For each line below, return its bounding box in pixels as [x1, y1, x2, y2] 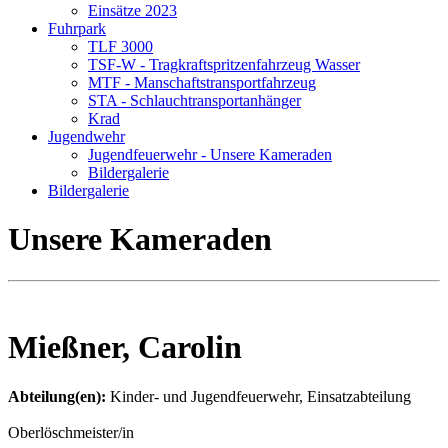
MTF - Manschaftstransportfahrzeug [88, 74, 316, 91]
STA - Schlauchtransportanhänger [88, 92, 301, 109]
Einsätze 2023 [88, 2, 177, 19]
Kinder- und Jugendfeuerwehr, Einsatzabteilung [110, 387, 411, 405]
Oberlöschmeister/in [8, 423, 134, 441]
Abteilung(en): [8, 387, 110, 405]
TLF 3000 [88, 38, 153, 55]
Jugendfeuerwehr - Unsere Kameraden [88, 146, 332, 163]
